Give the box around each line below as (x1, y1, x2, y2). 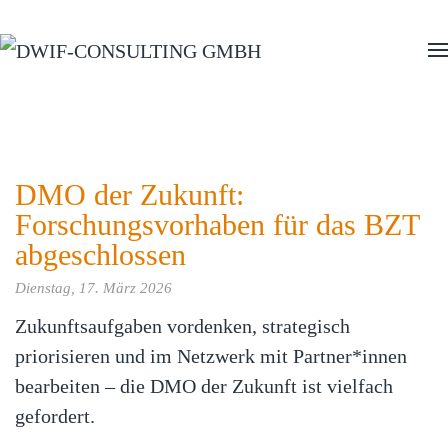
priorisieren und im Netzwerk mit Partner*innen (15, 345, 407, 367)
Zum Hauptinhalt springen (35, 38, 199, 54)
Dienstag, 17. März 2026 (15, 280, 172, 296)
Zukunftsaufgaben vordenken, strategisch (15, 315, 350, 337)
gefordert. (15, 405, 95, 427)
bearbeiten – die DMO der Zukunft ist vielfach (15, 375, 393, 397)
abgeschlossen (15, 238, 186, 271)
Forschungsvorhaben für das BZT (15, 208, 419, 241)
